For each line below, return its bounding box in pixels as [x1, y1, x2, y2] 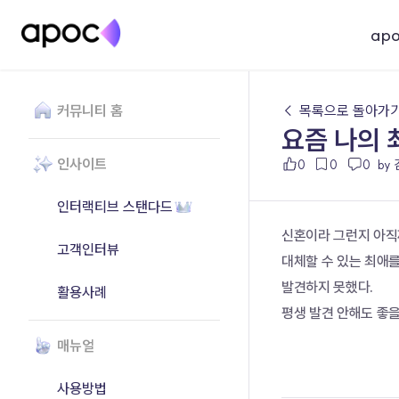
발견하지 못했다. [281, 279, 374, 296]
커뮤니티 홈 [57, 102, 123, 119]
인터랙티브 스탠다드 [57, 198, 173, 216]
